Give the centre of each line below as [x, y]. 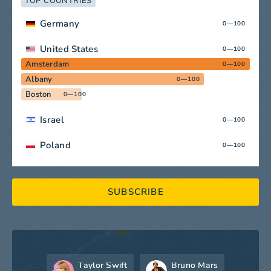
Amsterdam [47, 64]
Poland [55, 145]
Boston [38, 94]
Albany [39, 79]
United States [69, 49]
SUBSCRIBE [136, 192]
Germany [60, 23]
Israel [52, 119]
